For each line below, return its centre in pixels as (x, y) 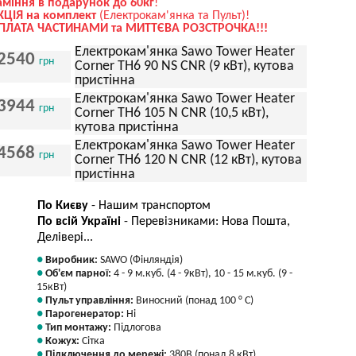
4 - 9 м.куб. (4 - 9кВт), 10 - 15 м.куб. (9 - (203, 274)
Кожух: (64, 341)
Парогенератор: (86, 314)
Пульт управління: (91, 301)
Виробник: (73, 260)
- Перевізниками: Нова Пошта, (205, 222)
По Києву (63, 206)
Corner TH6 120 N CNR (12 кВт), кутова (188, 160)
